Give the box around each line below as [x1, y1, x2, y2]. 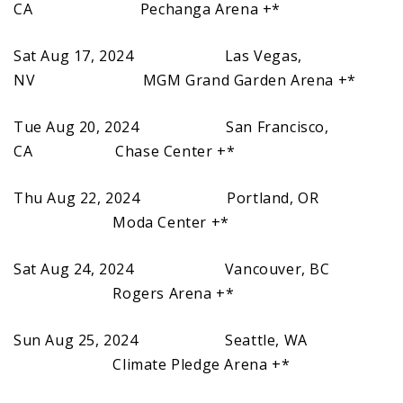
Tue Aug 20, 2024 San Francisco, [13, 116, 329, 137]
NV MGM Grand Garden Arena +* [13, 69, 356, 90]
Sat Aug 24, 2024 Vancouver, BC [13, 258, 330, 279]
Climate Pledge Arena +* [13, 354, 291, 374]
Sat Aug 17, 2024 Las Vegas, [13, 45, 302, 66]
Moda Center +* [13, 211, 229, 232]
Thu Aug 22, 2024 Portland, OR [13, 187, 336, 208]
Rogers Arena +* [13, 282, 235, 303]
